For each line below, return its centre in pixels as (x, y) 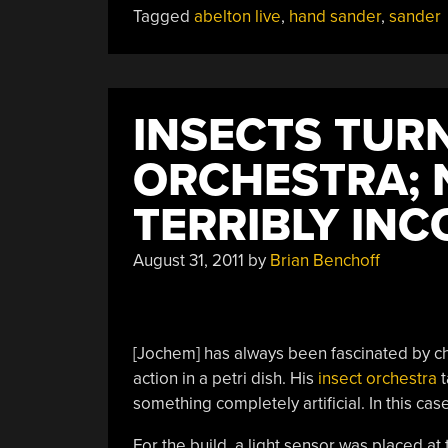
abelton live (237, 16)
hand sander (334, 16)
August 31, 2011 (188, 260)
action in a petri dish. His (225, 378)
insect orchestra (377, 378)
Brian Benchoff (324, 260)
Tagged (163, 16)
